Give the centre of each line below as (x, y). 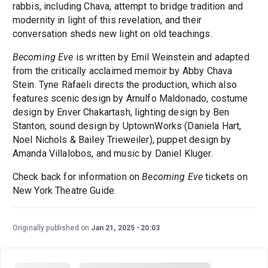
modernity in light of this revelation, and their (107, 20)
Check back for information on (77, 177)
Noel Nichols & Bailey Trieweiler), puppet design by (122, 140)
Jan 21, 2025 (113, 228)
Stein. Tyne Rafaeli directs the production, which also (124, 85)
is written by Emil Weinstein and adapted (161, 57)
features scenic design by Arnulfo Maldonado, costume (130, 99)
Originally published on (52, 228)
